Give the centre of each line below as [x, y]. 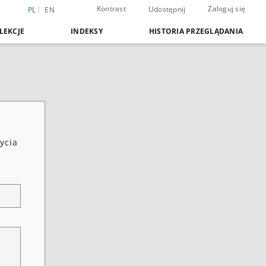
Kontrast [111, 9]
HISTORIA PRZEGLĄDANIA [196, 31]
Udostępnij [167, 9]
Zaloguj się [227, 9]
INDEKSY [87, 31]
